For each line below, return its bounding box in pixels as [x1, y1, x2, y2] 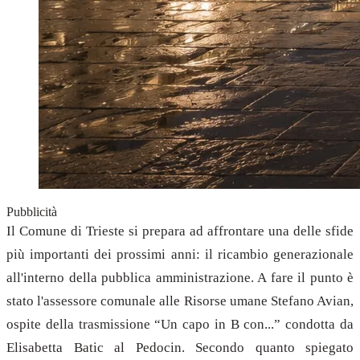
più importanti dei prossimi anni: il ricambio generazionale [6, 246, 354, 262]
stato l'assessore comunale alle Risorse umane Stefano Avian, [6, 292, 354, 309]
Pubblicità [6, 204, 57, 219]
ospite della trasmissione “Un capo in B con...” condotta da [6, 316, 354, 332]
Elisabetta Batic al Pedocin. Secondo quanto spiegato [6, 339, 354, 355]
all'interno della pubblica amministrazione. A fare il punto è [6, 269, 354, 285]
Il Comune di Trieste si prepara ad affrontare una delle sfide [6, 223, 354, 239]
